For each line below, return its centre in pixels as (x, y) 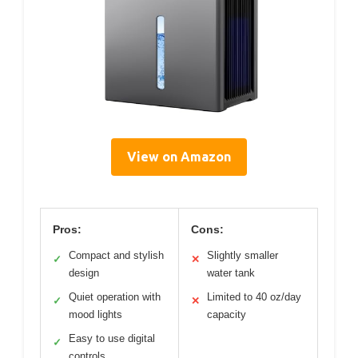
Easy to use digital (112, 339)
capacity (227, 315)
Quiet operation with (115, 297)
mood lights (95, 315)
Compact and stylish (116, 256)
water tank (231, 273)
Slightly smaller (243, 256)
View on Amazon (179, 157)
